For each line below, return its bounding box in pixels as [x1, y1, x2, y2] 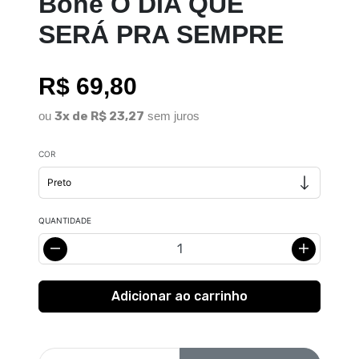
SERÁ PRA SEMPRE [38, 20, 284, 50]
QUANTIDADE [38, 216, 91, 226]
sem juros [144, 109, 200, 123]
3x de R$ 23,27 [54, 109, 144, 124]
